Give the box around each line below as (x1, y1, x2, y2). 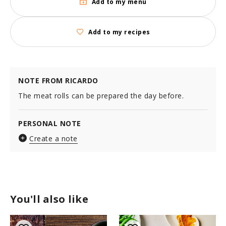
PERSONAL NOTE (18, 119, 81, 128)
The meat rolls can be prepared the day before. (18, 91, 184, 100)
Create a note (29, 134, 78, 143)
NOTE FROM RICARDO (18, 76, 98, 85)
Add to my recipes (88, 27, 150, 36)
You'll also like (10, 192, 88, 206)
